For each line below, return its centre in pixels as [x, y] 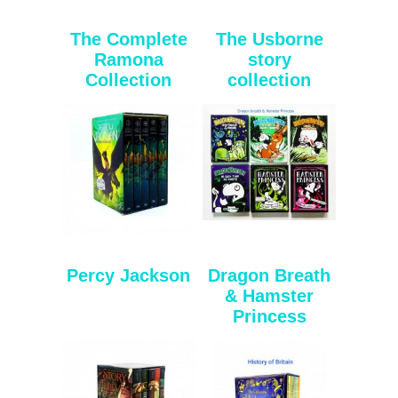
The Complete [128, 39]
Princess [269, 316]
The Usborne [269, 39]
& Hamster [270, 295]
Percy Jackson [129, 275]
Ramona [128, 59]
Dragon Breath [270, 275]
